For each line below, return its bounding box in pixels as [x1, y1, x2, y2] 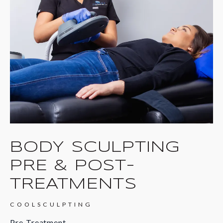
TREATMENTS [10, 176, 137, 192]
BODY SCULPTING [10, 139, 181, 155]
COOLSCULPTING [10, 200, 93, 208]
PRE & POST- [10, 158, 135, 173]
